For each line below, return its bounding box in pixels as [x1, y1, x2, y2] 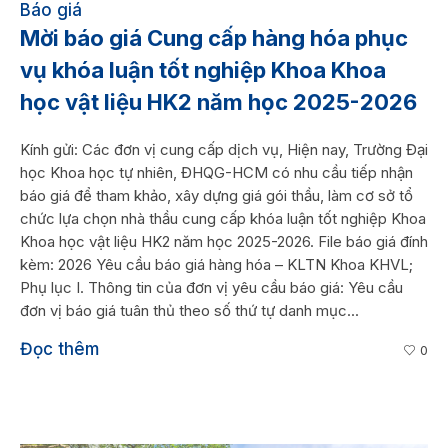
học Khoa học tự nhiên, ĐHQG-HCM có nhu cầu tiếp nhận [20, 162, 413, 182]
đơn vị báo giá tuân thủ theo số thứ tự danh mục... [20, 300, 359, 320]
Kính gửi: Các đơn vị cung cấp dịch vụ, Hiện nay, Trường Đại [20, 139, 428, 159]
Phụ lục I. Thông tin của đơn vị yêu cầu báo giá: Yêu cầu [20, 277, 403, 297]
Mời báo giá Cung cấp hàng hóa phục [20, 24, 408, 51]
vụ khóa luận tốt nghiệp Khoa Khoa [20, 56, 386, 83]
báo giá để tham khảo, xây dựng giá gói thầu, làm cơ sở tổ [20, 185, 413, 205]
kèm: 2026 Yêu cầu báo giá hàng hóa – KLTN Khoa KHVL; [20, 254, 413, 274]
